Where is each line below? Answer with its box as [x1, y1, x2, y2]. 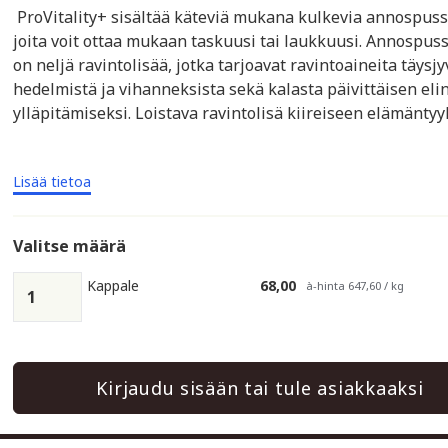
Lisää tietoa [13, 172, 92, 191]
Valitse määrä [13, 235, 127, 257]
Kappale [87, 276, 140, 295]
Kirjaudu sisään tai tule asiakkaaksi [96, 376, 424, 400]
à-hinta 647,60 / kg [306, 278, 405, 293]
